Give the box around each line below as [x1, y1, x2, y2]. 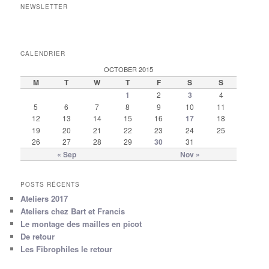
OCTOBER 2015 [104, 64, 154, 74]
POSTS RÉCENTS [20, 180, 80, 189]
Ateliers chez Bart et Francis [20, 205, 125, 217]
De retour [20, 231, 55, 243]
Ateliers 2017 [20, 193, 68, 205]
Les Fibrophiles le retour [20, 243, 113, 255]
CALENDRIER [20, 49, 66, 58]
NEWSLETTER [20, 2, 68, 11]
